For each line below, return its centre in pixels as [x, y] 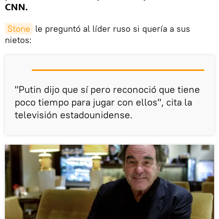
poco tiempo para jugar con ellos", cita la [103, 102]
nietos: [18, 40]
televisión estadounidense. [74, 115]
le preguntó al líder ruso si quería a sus [111, 29]
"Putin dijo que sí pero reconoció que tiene [107, 89]
